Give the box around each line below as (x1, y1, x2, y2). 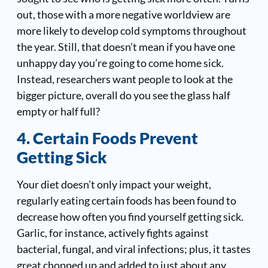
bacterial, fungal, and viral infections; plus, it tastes (16, 242, 251, 255)
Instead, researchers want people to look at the (16, 72, 233, 86)
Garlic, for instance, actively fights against (16, 226, 209, 239)
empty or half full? (16, 105, 100, 118)
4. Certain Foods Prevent (16, 127, 198, 148)
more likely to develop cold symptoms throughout (16, 24, 246, 38)
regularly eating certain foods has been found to (16, 193, 236, 207)
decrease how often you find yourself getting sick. (16, 209, 243, 223)
